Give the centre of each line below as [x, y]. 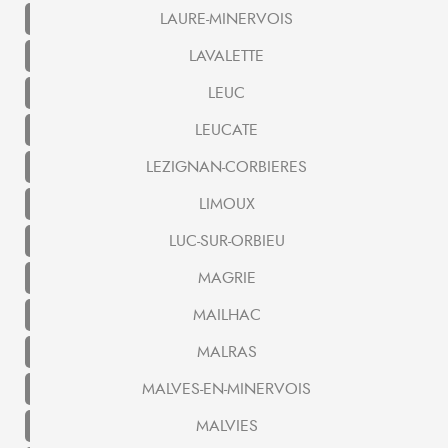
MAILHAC [226, 315]
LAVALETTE [226, 56]
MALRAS [226, 352]
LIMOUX [226, 204]
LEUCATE [226, 130]
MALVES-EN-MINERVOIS [226, 389]
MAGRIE [226, 278]
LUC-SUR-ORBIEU [226, 241]
